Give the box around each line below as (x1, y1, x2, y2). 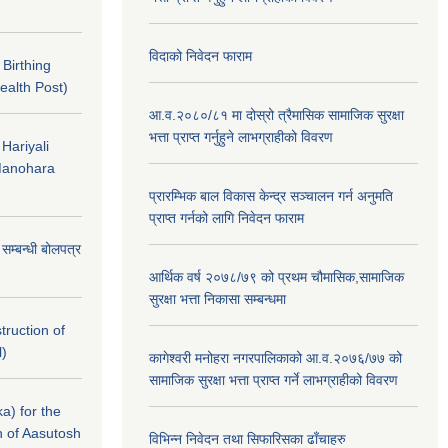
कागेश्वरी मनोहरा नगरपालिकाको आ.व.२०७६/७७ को (149, 350, 402, 366)
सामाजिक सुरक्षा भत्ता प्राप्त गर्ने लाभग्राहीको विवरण (149, 372, 398, 388)
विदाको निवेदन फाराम (149, 48, 252, 64)
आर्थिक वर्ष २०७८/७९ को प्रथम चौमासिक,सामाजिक (149, 269, 404, 285)
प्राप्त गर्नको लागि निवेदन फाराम (149, 210, 304, 226)
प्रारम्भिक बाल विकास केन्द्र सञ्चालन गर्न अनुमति (149, 188, 393, 204)
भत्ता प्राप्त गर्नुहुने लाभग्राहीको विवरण (149, 129, 333, 145)
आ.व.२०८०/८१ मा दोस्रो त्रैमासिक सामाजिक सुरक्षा (149, 107, 404, 123)
